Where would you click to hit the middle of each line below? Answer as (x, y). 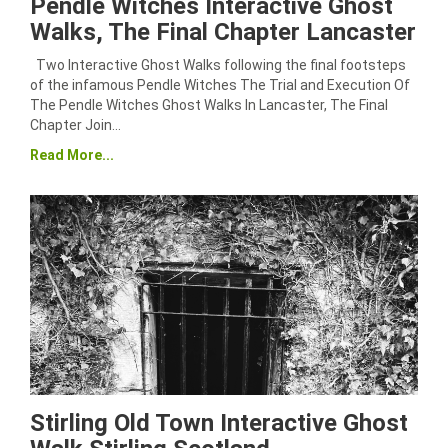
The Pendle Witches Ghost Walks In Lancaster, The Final (209, 105)
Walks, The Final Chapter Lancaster (223, 32)
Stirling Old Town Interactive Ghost (219, 423)
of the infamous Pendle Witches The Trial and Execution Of (220, 85)
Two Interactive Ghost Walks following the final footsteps (218, 65)
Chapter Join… (75, 125)
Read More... (72, 155)
